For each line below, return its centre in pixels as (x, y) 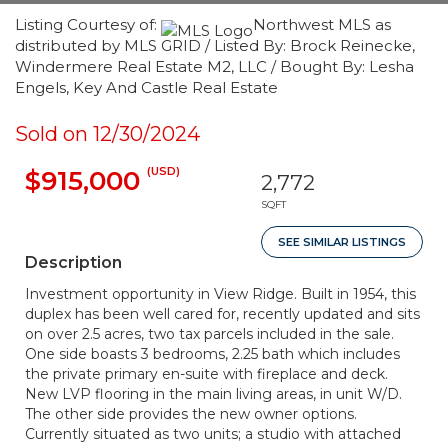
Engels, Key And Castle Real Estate (146, 87)
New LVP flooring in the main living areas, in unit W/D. (213, 394)
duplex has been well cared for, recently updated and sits (222, 314)
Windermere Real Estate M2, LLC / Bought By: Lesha (214, 66)
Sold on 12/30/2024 (107, 134)
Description (73, 262)
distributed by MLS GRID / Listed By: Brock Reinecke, (215, 45)
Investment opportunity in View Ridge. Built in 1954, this (220, 294)
